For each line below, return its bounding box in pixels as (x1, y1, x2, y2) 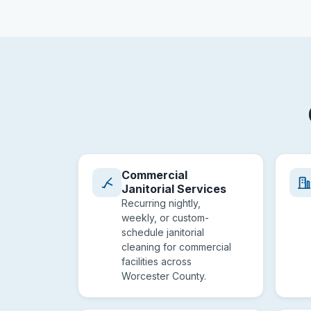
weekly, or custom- (121, 212, 209, 224)
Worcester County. (121, 270, 206, 282)
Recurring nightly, (121, 197, 201, 209)
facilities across (121, 255, 192, 267)
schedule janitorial (121, 226, 204, 238)
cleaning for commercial (121, 241, 231, 253)
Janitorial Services (121, 182, 226, 196)
